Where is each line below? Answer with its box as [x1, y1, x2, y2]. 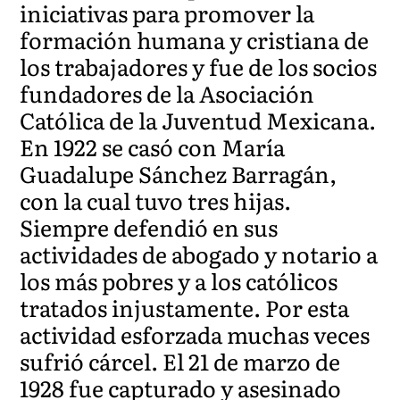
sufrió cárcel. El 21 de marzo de [20, 344, 341, 378]
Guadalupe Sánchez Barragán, [20, 156, 337, 190]
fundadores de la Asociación [20, 76, 315, 110]
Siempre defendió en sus [20, 210, 279, 244]
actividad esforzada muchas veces [20, 317, 371, 351]
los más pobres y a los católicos [20, 263, 338, 297]
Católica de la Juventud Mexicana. [20, 103, 377, 137]
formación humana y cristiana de [20, 22, 370, 56]
